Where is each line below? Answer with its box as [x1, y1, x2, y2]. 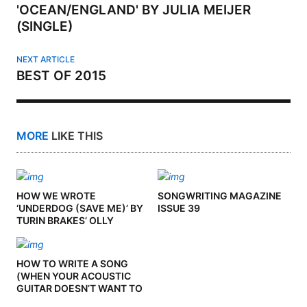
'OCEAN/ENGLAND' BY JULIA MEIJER [16, 2, 251, 19]
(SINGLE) [16, 19, 73, 35]
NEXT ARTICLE [16, 54, 75, 65]
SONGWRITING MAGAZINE [157, 190, 282, 202]
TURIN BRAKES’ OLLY [16, 214, 114, 227]
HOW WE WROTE [16, 190, 96, 202]
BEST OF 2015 [16, 68, 106, 84]
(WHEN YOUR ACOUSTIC [16, 270, 131, 282]
